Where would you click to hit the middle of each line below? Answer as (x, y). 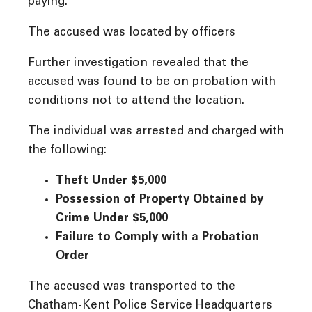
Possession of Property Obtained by (159, 201)
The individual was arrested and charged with (156, 132)
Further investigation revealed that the (138, 64)
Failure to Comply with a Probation (157, 238)
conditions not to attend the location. (136, 102)
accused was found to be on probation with (152, 83)
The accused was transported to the (132, 288)
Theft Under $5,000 (111, 182)
